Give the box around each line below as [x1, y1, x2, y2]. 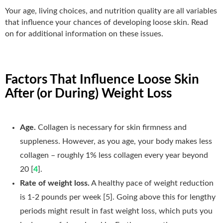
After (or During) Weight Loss [5, 87, 172, 100]
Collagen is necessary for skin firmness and [38, 123, 187, 131]
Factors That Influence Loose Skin [5, 73, 199, 86]
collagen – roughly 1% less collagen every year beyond [20, 151, 208, 159]
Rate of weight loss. [20, 179, 90, 187]
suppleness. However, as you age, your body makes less [20, 137, 212, 145]
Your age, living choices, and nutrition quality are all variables [5, 6, 217, 15]
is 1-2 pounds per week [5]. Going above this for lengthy [20, 193, 216, 201]
